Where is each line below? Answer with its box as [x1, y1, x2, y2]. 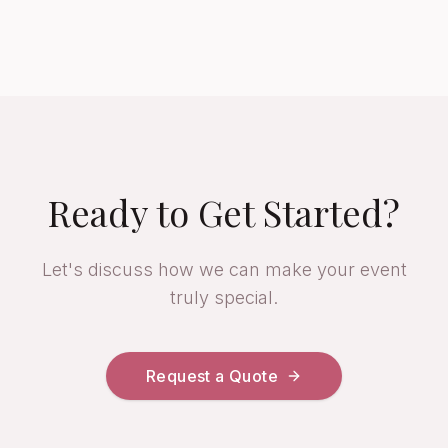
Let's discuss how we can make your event [41, 259, 407, 280]
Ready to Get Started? [48, 188, 400, 236]
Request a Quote [146, 366, 278, 386]
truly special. [170, 287, 278, 308]
